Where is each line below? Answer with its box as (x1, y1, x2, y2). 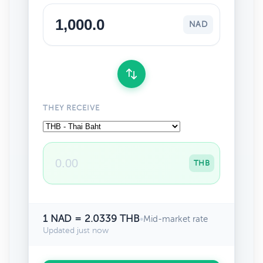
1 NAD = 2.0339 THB (43, 213, 140, 224)
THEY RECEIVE (43, 104, 100, 112)
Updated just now (43, 226, 109, 235)
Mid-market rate (143, 214, 208, 224)
